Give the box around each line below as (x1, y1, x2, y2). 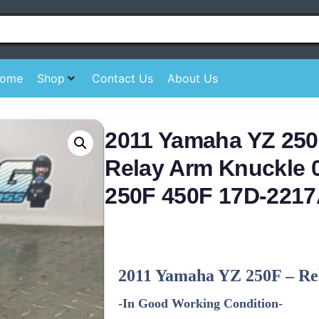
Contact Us (91, 70, 153, 85)
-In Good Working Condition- (118, 296, 283, 310)
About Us (167, 70, 218, 85)
